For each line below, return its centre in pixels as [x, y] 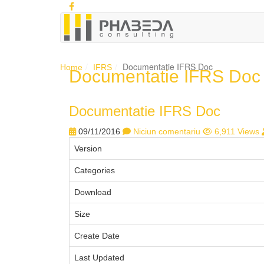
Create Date [97, 236]
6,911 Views [237, 131]
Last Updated [99, 258]
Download [93, 192]
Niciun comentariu [167, 131]
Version [88, 148]
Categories [95, 170]
